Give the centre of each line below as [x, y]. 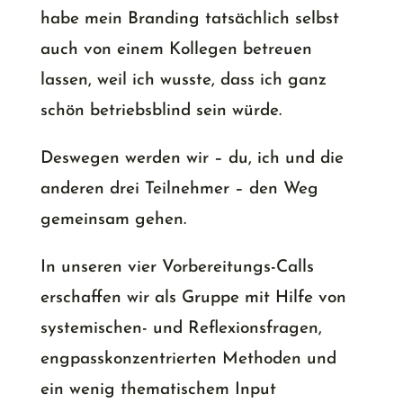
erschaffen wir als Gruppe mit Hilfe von [193, 299]
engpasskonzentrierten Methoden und [188, 360]
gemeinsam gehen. [113, 220]
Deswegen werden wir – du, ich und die [192, 159]
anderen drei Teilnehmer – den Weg [179, 190]
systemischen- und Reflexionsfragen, [181, 329]
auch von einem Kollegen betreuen [176, 50]
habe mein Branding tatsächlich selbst [189, 20]
